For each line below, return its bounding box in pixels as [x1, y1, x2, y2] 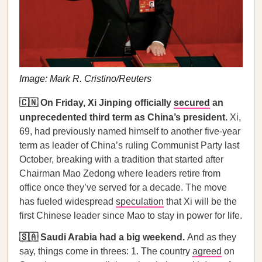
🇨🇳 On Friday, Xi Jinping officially [19, 98, 174, 108]
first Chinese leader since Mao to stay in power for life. [19, 211, 242, 220]
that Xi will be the [164, 196, 237, 206]
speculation [116, 196, 164, 206]
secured [174, 98, 210, 108]
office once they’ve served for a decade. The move [19, 182, 227, 192]
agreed [192, 246, 222, 256]
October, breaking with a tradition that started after [19, 154, 223, 164]
